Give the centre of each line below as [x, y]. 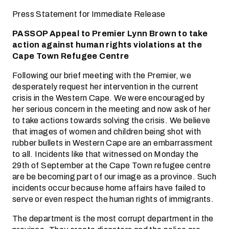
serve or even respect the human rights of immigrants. [113, 199]
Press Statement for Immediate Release [89, 14]
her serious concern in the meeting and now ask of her [112, 109]
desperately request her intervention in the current [106, 87]
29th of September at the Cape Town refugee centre [112, 165]
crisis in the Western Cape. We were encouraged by [109, 98]
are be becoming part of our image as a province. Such [114, 177]
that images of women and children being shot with [107, 132]
